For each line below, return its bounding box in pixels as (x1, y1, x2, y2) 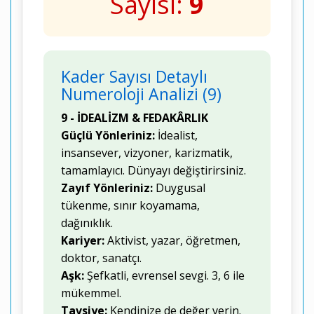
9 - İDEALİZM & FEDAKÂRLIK (61, 110, 208, 125)
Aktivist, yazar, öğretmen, (104, 233, 240, 248)
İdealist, (155, 128, 198, 143)
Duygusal (153, 180, 205, 196)
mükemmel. (61, 285, 121, 301)
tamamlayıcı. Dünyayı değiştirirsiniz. (61, 163, 246, 178)
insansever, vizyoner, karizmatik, (61, 145, 233, 161)
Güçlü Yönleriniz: (61, 128, 155, 143)
